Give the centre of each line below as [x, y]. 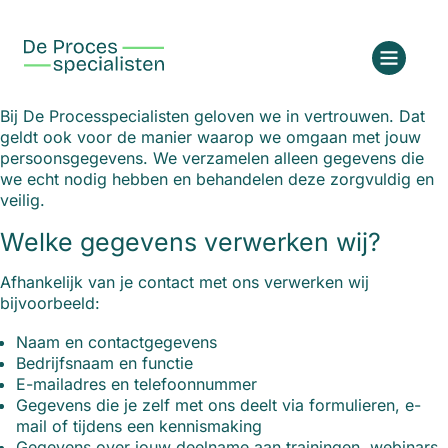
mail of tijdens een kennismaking [139, 426]
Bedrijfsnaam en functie [104, 363]
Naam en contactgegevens [116, 342]
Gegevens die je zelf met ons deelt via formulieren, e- [218, 405]
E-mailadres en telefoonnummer [136, 384]
